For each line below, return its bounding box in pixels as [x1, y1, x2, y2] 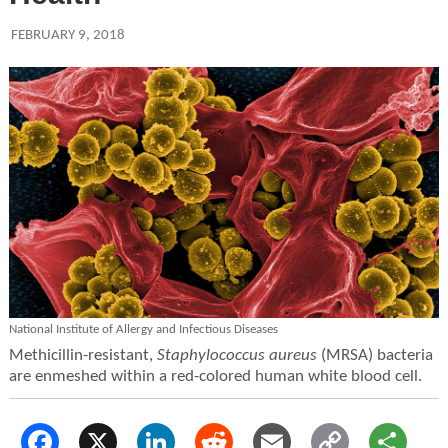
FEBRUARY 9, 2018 [10, 27, 125, 43]
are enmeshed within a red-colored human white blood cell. [8, 368, 422, 385]
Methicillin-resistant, [8, 347, 157, 364]
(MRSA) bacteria [316, 347, 433, 364]
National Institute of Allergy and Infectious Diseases [8, 322, 278, 336]
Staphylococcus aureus [156, 347, 317, 364]
